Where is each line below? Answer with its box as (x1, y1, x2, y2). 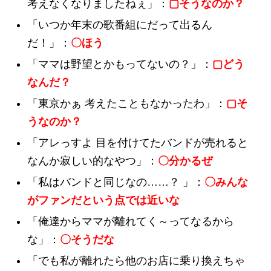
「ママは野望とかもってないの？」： (27, 57, 212, 70)
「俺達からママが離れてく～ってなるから (27, 215, 234, 227)
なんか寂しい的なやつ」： (27, 154, 158, 167)
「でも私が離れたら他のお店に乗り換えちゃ (27, 254, 245, 267)
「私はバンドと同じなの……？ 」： (27, 175, 204, 188)
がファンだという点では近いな (27, 194, 180, 206)
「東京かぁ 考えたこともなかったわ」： (27, 97, 226, 109)
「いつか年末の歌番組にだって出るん (27, 18, 212, 31)
